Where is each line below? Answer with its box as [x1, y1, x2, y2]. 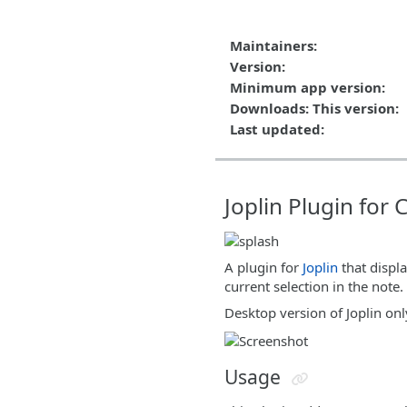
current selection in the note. [224, 277, 403, 296]
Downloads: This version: [230, 98, 399, 117]
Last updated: [230, 119, 324, 138]
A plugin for [224, 258, 303, 277]
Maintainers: [230, 35, 317, 55]
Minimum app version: [230, 77, 385, 96]
